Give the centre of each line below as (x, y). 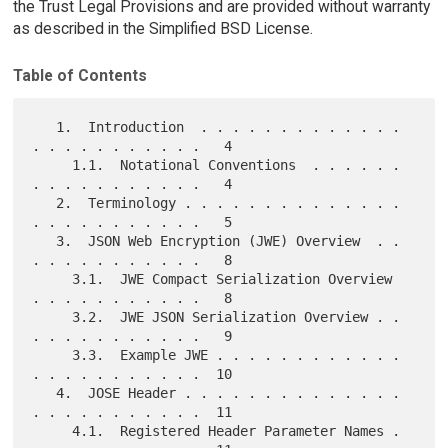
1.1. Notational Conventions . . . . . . (52, 164)
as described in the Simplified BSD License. (162, 29)
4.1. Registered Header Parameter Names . (52, 430)
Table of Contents (79, 75)
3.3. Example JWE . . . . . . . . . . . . (52, 354)
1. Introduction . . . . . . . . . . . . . (44, 126)
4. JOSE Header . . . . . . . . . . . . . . (44, 392)
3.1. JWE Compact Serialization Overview (52, 278)
